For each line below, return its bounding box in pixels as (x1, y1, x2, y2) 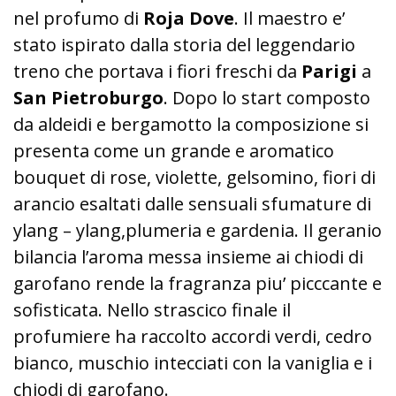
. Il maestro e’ (234, 5, 345, 30)
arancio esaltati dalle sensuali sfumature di (13, 191, 371, 216)
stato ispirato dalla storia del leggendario (13, 32, 355, 57)
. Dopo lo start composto (164, 85, 370, 110)
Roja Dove (143, 5, 234, 30)
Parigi (301, 58, 357, 83)
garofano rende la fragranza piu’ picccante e (13, 270, 382, 295)
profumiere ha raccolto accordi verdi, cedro (13, 324, 372, 348)
